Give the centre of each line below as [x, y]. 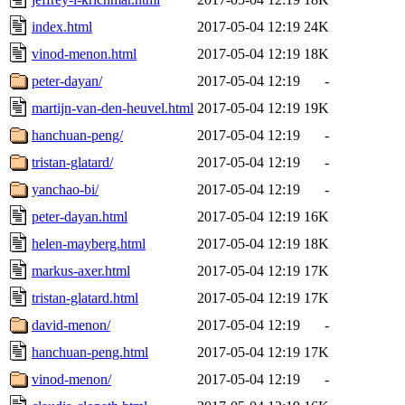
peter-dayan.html [80, 216]
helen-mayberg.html [89, 243]
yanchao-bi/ [65, 189]
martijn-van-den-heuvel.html [113, 108]
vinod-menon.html [84, 53]
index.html [62, 26]
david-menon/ [71, 325]
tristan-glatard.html [85, 297]
